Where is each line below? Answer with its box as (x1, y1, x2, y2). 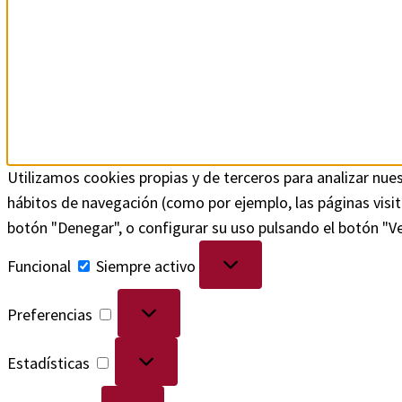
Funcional (7, 255, 71, 276)
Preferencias (7, 303, 92, 325)
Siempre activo (96, 255, 199, 276)
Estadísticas (7, 352, 90, 373)
